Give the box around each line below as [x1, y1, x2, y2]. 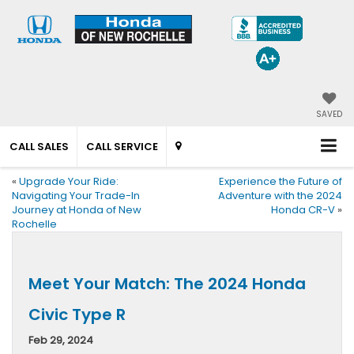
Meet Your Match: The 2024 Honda [28, 272, 306, 295]
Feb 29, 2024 [28, 332, 93, 348]
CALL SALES [9, 139, 69, 154]
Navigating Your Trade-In [12, 187, 140, 203]
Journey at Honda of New [12, 201, 141, 217]
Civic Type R [28, 303, 126, 326]
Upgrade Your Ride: [19, 173, 119, 189]
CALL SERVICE [86, 139, 158, 154]
